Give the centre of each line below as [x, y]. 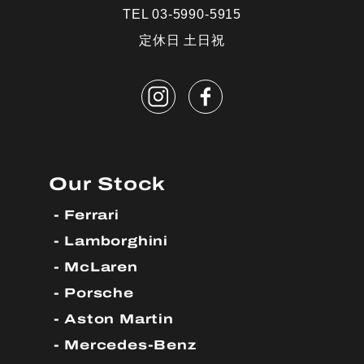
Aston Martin [119, 319]
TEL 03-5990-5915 [182, 14]
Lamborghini [116, 241]
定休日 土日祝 [182, 40]
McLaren [101, 267]
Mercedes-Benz [130, 345]
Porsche [99, 293]
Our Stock [108, 184]
